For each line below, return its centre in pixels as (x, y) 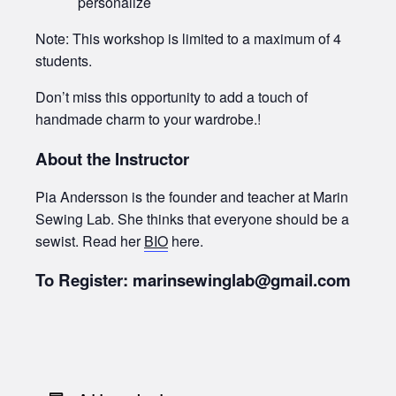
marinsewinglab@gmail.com (242, 280)
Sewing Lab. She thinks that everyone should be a (192, 218)
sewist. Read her (90, 240)
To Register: (84, 280)
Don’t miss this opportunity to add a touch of (171, 97)
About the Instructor (112, 158)
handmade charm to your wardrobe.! (148, 119)
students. (64, 61)
